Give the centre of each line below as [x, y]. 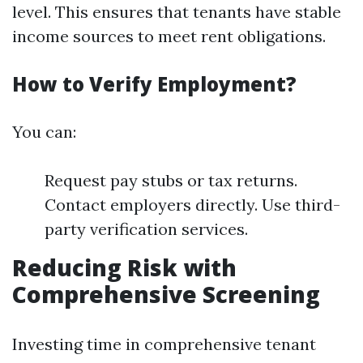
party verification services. [146, 229]
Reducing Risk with [124, 267]
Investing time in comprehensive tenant [164, 344]
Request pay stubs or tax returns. [171, 180]
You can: [44, 132]
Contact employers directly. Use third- [192, 205]
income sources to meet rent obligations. [169, 36]
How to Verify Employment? [154, 84]
